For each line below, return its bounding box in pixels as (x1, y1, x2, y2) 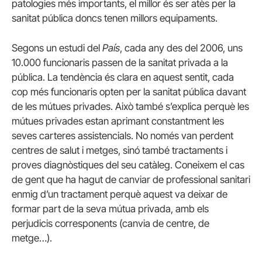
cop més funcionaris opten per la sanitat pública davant (12, 86, 246, 98)
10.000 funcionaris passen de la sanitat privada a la (12, 57, 228, 69)
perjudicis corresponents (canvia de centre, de (12, 218, 209, 230)
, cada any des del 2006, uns (120, 42, 243, 54)
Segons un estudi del (12, 42, 102, 54)
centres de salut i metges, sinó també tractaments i (12, 144, 227, 157)
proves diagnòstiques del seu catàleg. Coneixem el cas (12, 159, 244, 171)
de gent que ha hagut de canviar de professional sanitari (12, 174, 250, 186)
